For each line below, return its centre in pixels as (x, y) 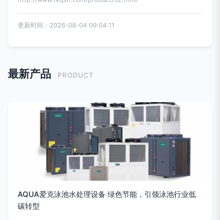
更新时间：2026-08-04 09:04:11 (66, 26)
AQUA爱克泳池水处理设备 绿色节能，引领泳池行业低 (107, 194)
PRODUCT (76, 75)
